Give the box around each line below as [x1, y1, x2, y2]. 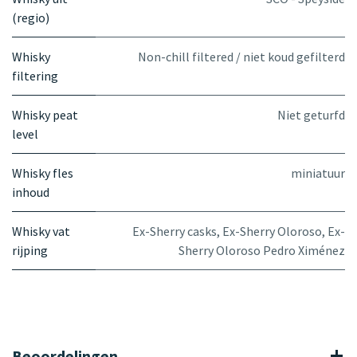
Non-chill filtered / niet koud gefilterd [138, 48, 345, 65]
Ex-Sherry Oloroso [222, 222, 322, 239]
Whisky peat [12, 106, 78, 123]
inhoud [12, 183, 49, 200]
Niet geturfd [277, 106, 345, 123]
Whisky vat [12, 222, 70, 239]
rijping [12, 241, 48, 258]
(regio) [12, 9, 49, 25]
